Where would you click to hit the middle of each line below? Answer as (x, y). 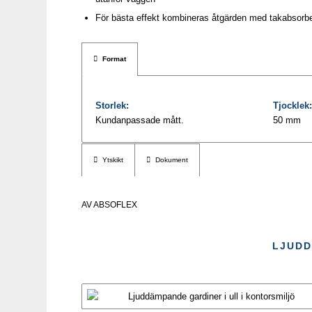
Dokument (172, 160)
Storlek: (112, 106)
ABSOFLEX (116, 205)
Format (115, 59)
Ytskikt (113, 160)
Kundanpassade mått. (140, 120)
